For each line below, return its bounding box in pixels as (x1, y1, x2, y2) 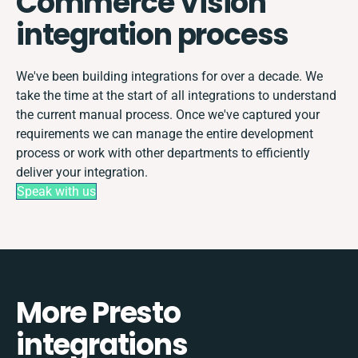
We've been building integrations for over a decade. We (16, 68, 323, 84)
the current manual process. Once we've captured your (16, 106, 320, 122)
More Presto (16, 292, 181, 333)
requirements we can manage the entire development (16, 125, 313, 141)
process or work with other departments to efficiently (16, 145, 310, 161)
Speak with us (17, 183, 96, 199)
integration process (16, 14, 289, 55)
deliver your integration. (16, 164, 148, 180)
